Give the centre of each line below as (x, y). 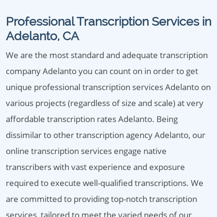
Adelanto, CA (42, 36)
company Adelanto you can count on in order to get (102, 71)
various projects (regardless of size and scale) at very (105, 103)
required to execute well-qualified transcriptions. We (105, 183)
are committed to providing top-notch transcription (101, 199)
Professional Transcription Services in (108, 21)
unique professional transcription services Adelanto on (108, 87)
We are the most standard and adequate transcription (107, 55)
